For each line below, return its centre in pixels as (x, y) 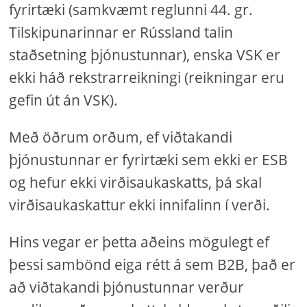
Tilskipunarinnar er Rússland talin (121, 32)
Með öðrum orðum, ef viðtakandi (121, 137)
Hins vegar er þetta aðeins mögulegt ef (139, 242)
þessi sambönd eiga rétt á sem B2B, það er (152, 265)
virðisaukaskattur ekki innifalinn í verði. (140, 205)
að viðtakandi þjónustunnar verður (127, 287)
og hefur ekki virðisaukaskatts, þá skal (136, 182)
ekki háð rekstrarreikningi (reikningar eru (147, 77)
